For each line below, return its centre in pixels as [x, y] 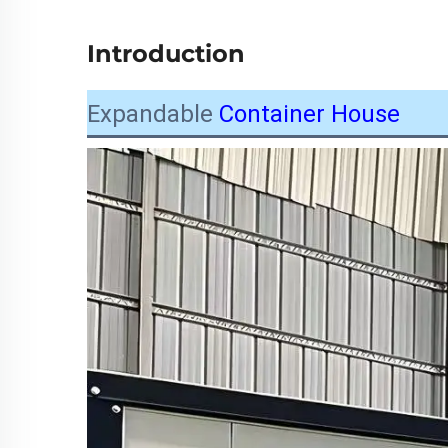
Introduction [166, 54]
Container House [309, 114]
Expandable [153, 114]
